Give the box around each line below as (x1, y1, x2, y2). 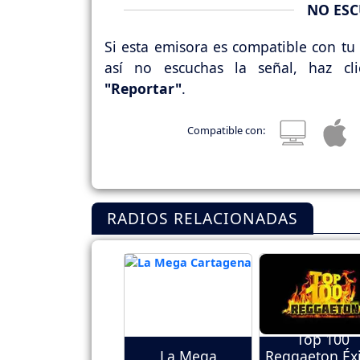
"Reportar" (104, 78, 182, 98)
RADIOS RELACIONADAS (107, 207, 299, 230)
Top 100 (297, 329, 350, 350)
